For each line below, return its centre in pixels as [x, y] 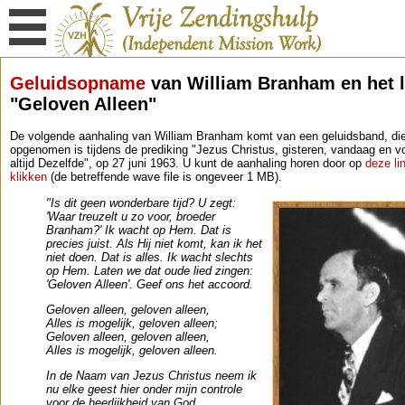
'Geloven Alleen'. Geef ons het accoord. [150, 284]
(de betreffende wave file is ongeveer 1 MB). [165, 177]
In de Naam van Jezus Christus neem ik [151, 376]
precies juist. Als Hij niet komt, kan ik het [154, 243]
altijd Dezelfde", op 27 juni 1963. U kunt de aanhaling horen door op [188, 164]
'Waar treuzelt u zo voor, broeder [131, 216]
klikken [28, 177]
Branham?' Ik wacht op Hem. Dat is [139, 230]
